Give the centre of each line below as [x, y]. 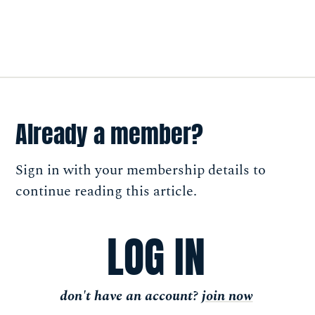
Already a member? [109, 134]
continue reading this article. [106, 192]
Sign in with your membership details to [141, 171]
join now [227, 296]
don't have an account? [130, 296]
